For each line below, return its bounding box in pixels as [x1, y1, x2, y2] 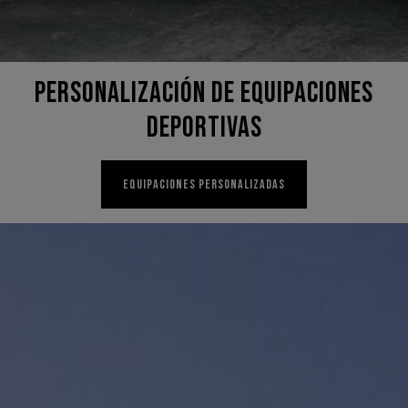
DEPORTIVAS [146, 110, 262, 147]
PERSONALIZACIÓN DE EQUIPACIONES [35, 76, 373, 112]
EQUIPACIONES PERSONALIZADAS [123, 177, 285, 193]
